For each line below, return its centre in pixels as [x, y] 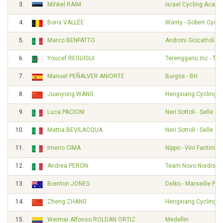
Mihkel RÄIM [64, 4]
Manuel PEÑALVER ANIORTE [86, 76]
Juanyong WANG [70, 94]
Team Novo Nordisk [192, 166]
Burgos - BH [181, 76]
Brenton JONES [68, 184]
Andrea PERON [68, 166]
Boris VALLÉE [66, 22]
